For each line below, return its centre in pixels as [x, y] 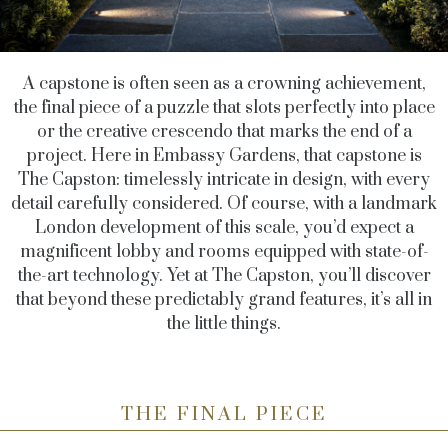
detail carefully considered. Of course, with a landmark [224, 204]
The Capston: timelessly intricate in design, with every [224, 180]
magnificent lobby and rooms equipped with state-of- [224, 252]
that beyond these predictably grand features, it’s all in [224, 300]
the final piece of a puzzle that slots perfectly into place [224, 108]
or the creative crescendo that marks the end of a [224, 132]
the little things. [224, 324]
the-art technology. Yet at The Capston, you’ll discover [224, 276]
